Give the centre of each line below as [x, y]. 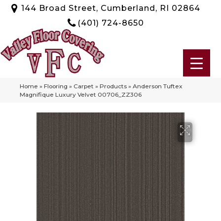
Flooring [56, 86]
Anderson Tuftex [158, 86]
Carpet [84, 86]
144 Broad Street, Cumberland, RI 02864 [110, 8]
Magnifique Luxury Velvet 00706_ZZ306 [81, 94]
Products [113, 86]
